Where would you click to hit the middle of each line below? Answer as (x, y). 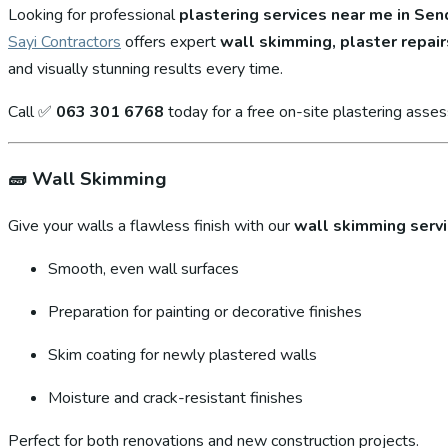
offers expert (170, 41)
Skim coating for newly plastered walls (182, 355)
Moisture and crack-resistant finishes (175, 398)
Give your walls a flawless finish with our (151, 226)
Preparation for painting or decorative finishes (205, 312)
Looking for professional (93, 14)
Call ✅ (32, 111)
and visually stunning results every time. (145, 68)
